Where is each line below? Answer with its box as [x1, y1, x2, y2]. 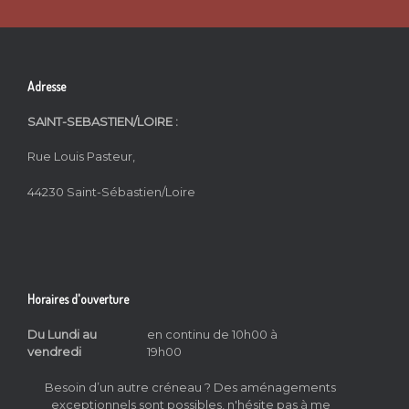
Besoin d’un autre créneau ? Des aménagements [45, 379, 336, 394]
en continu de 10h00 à [147, 327, 278, 342]
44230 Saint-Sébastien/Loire [27, 184, 195, 199]
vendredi [27, 344, 81, 360]
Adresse [27, 78, 66, 94]
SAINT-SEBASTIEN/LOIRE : [27, 113, 181, 129]
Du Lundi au [27, 327, 97, 342]
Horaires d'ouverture [27, 291, 129, 308]
